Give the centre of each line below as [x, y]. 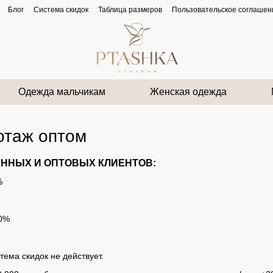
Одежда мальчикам [62, 92]
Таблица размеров [130, 10]
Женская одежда [188, 92]
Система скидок [61, 10]
